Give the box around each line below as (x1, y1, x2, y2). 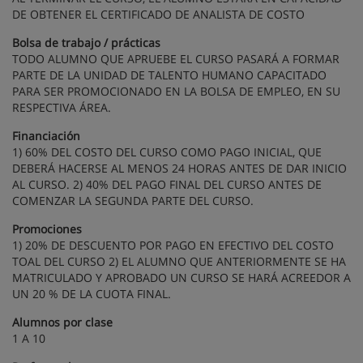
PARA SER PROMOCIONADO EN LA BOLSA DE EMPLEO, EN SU (12, 83, 340, 100)
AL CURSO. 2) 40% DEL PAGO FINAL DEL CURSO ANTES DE (12, 177, 322, 193)
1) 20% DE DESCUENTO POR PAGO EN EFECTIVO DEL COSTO (12, 237, 334, 254)
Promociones (12, 221, 82, 237)
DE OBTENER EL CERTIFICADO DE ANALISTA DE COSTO (12, 6, 305, 23)
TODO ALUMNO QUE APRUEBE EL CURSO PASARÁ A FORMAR (12, 51, 340, 67)
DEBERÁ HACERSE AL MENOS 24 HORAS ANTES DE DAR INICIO (12, 160, 347, 177)
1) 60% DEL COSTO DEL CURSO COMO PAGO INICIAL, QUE (12, 144, 322, 160)
